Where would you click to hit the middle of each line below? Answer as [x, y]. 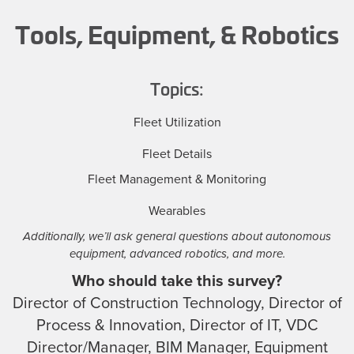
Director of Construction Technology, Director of [177, 303]
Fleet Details [177, 154]
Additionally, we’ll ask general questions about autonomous [177, 236]
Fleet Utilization [177, 122]
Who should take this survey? [177, 281]
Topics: [177, 88]
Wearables [177, 211]
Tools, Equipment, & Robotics [177, 34]
